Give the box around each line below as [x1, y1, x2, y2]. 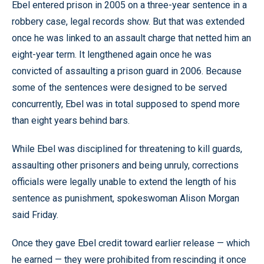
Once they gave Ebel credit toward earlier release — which [12, 237, 250, 249]
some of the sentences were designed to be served [12, 81, 227, 93]
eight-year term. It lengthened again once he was [12, 48, 212, 60]
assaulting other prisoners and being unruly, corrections [12, 159, 239, 171]
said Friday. [12, 209, 58, 220]
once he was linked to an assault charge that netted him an [12, 32, 251, 44]
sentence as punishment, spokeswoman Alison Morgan [12, 192, 239, 204]
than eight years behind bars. [12, 114, 130, 126]
